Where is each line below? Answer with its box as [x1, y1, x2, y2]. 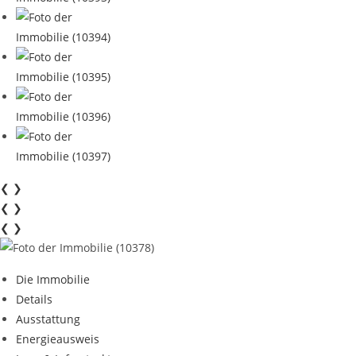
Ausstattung [16, 311, 80, 327]
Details [16, 292, 52, 307]
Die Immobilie [16, 272, 90, 287]
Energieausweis [16, 331, 99, 346]
